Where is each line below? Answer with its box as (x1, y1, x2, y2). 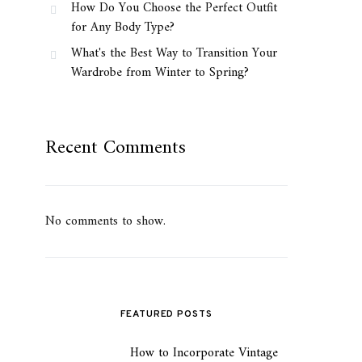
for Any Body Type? (71, 16, 175, 39)
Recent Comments (45, 131, 186, 165)
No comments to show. (45, 210, 166, 233)
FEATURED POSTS (120, 308, 213, 321)
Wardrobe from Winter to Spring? (71, 61, 249, 84)
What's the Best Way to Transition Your (71, 42, 277, 65)
